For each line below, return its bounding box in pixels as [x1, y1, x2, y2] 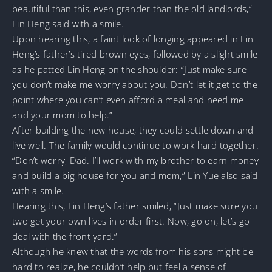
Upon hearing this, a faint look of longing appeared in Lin [12, 32, 253, 45]
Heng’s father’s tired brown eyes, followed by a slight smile [12, 47, 258, 60]
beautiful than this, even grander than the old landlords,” [12, 2, 252, 15]
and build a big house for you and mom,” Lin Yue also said [12, 169, 258, 182]
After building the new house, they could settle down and [12, 123, 254, 136]
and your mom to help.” [12, 108, 113, 121]
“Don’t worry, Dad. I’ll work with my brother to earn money [12, 154, 259, 166]
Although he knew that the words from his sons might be [12, 245, 253, 257]
